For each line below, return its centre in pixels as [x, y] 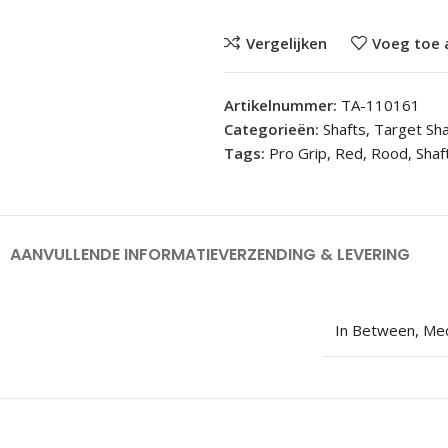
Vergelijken [286, 43]
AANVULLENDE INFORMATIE [113, 254]
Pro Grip [298, 153]
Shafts [345, 129]
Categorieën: [272, 129]
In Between [374, 330]
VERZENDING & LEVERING [313, 254]
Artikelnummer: [283, 105]
